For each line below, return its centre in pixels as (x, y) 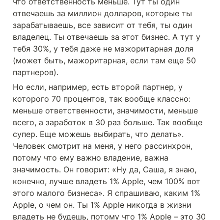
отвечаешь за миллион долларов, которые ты (102, 13)
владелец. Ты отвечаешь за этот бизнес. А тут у (107, 37)
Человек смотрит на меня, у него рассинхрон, (103, 146)
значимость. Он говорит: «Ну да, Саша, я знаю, (105, 169)
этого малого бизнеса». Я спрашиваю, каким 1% (107, 193)
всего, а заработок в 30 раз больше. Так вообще (108, 122)
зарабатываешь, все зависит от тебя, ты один (102, 25)
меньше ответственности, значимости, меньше (105, 110)
